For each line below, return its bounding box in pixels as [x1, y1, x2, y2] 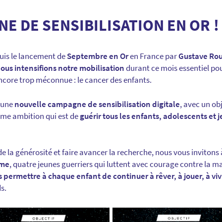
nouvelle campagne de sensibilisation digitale [14, 99, 180, 110]
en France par [128, 51, 178, 62]
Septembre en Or [67, 51, 128, 62]
